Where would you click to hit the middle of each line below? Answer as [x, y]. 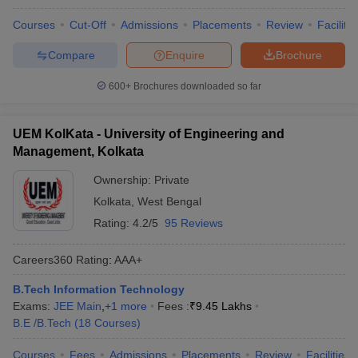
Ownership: [124, 180]
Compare [71, 55]
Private [172, 180]
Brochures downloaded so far [196, 86]
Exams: [33, 306]
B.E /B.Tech [42, 323]
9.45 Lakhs [224, 306]
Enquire [185, 55]
